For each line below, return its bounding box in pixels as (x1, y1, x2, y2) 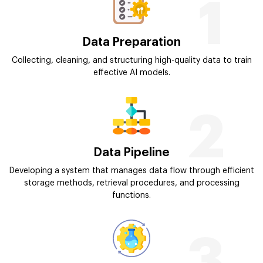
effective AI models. (93, 68, 170, 77)
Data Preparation (82, 36, 181, 48)
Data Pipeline (93, 146, 170, 159)
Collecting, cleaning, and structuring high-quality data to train (11, 56, 252, 65)
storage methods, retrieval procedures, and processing (23, 178, 240, 187)
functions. (112, 191, 151, 200)
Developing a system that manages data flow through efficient (9, 166, 254, 175)
